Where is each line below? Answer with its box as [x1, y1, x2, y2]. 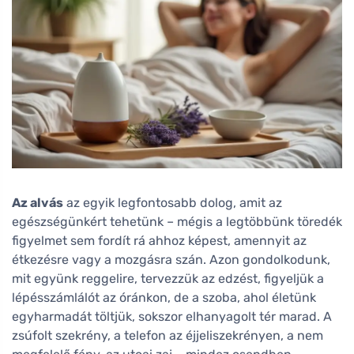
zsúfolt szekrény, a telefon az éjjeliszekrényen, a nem [12, 327, 323, 343]
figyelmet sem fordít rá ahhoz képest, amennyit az [12, 232, 307, 248]
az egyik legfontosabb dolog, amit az [63, 194, 282, 210]
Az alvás [12, 194, 63, 210]
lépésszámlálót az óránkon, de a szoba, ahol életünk [12, 289, 316, 305]
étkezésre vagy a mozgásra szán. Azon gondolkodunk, [12, 251, 330, 267]
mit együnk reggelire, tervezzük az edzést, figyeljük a [12, 270, 324, 286]
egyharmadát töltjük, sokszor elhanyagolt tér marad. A [12, 308, 332, 324]
